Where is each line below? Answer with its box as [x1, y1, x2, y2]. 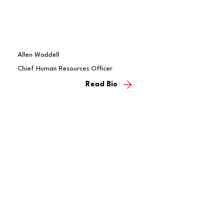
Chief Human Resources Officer [17, 65, 112, 72]
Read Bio [85, 81, 118, 89]
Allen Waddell [17, 51, 59, 58]
